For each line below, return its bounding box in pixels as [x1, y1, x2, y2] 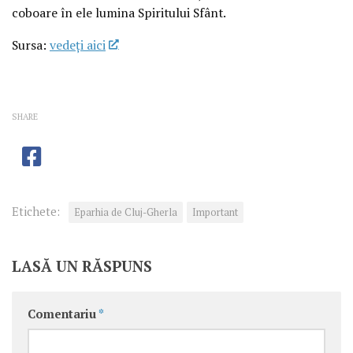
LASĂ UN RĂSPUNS [12, 255, 152, 276]
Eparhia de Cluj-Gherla [74, 205, 177, 219]
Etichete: [12, 203, 60, 219]
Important [192, 205, 238, 219]
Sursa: [12, 35, 50, 54]
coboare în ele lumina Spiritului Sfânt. [12, 3, 226, 21]
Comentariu [28, 306, 98, 321]
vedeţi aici [50, 35, 106, 54]
